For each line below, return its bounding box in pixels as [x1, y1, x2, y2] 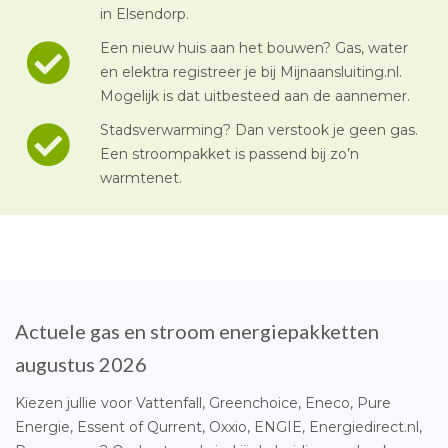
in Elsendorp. [100, 4, 189, 23]
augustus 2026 [15, 351, 147, 376]
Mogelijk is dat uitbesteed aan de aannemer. [100, 86, 410, 105]
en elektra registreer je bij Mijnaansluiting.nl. [100, 62, 402, 81]
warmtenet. [100, 168, 182, 187]
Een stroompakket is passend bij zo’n [100, 144, 359, 163]
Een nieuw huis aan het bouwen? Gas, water [100, 38, 408, 57]
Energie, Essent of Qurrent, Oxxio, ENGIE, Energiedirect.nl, [15, 417, 422, 436]
